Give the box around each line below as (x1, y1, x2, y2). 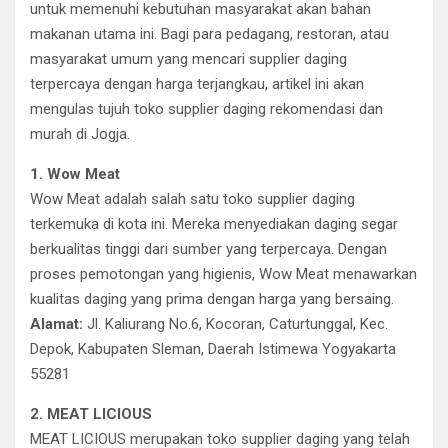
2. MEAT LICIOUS (30, 405, 152, 423)
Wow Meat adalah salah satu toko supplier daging (30, 190, 355, 208)
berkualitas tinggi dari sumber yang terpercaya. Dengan (30, 240, 387, 258)
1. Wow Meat (30, 165, 120, 183)
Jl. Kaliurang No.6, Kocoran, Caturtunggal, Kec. (83, 315, 388, 333)
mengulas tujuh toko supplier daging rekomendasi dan (30, 100, 383, 118)
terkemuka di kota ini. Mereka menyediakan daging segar (30, 215, 398, 233)
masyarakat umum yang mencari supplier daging (30, 50, 347, 68)
